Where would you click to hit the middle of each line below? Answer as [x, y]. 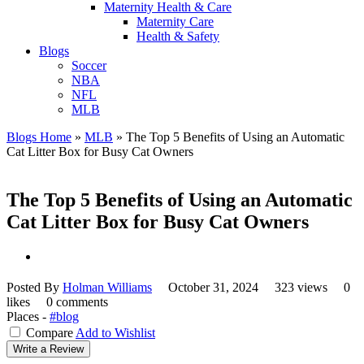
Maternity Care [175, 21]
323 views [303, 288]
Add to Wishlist [115, 333]
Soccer [89, 65]
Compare [50, 333]
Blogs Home [39, 136]
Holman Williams [107, 288]
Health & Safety [178, 36]
